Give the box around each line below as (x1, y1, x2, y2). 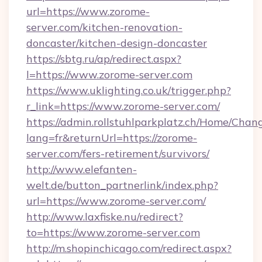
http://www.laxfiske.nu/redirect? (26, 210, 183, 223)
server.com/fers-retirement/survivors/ (26, 147, 209, 160)
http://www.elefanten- (26, 163, 137, 176)
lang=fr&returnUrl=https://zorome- (26, 131, 197, 144)
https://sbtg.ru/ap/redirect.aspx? (26, 52, 181, 65)
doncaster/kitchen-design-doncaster (26, 36, 207, 50)
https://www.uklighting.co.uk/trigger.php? (26, 84, 231, 97)
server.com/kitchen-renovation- (26, 20, 182, 34)
